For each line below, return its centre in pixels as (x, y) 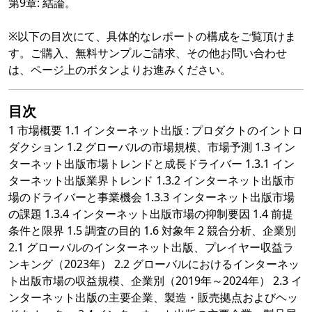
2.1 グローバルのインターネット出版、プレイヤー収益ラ (151, 248)
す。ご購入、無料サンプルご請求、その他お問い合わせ (148, 53)
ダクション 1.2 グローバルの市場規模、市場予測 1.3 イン (152, 147)
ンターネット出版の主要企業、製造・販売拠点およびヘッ (153, 298)
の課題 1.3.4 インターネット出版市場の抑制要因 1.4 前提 (151, 214)
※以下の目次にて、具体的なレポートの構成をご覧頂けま (152, 37)
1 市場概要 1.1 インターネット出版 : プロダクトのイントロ (156, 131)
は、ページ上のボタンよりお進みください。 (120, 70)
